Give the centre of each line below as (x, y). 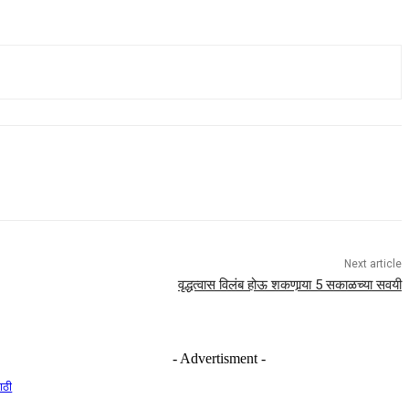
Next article (372, 264)
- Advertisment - (220, 359)
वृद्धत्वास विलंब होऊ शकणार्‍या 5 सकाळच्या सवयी (289, 285)
